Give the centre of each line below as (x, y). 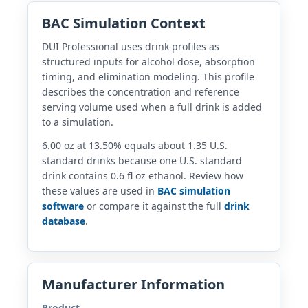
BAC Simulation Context (124, 23)
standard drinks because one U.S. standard (142, 160)
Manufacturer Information (133, 284)
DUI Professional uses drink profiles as (131, 46)
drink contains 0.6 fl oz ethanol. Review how (143, 175)
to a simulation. (78, 122)
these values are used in (100, 190)
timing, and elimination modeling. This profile (148, 76)
